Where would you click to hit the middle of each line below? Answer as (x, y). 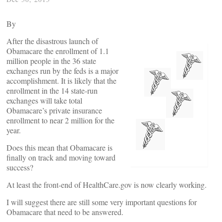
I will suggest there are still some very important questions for (102, 202)
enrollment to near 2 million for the (60, 120)
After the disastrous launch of (52, 41)
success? (20, 167)
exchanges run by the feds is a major (62, 71)
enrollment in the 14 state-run (52, 90)
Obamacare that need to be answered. (65, 212)
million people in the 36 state (51, 61)
